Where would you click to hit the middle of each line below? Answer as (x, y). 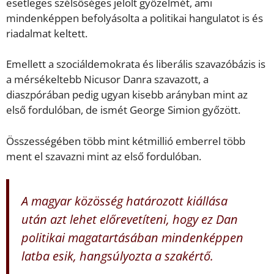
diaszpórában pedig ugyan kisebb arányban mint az (127, 95)
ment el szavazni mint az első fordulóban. (104, 156)
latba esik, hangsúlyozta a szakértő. (117, 256)
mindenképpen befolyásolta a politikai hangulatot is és (135, 18)
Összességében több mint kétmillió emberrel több (126, 141)
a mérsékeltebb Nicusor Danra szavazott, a (107, 80)
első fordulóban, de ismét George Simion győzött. (123, 110)
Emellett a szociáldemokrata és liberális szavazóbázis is (136, 64)
